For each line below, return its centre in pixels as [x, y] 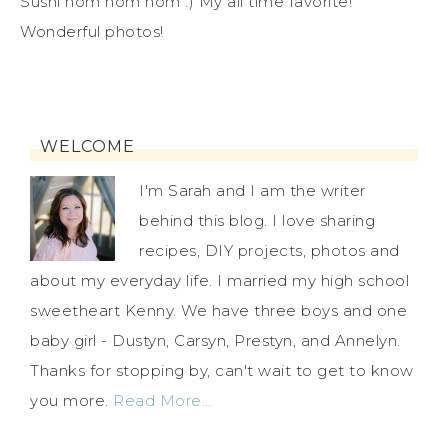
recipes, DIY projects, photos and [269, 251]
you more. [71, 401]
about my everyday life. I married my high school [219, 281]
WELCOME [87, 147]
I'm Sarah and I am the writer [252, 191]
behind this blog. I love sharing [257, 221]
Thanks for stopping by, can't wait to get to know [222, 371]
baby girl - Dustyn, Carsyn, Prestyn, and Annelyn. [215, 341]
